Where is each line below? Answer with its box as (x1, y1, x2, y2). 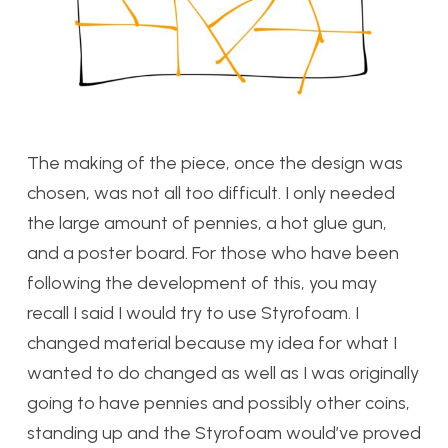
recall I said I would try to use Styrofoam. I (27, 301, 359, 324)
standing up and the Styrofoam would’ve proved (27, 421, 421, 444)
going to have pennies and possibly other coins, (27, 391, 410, 414)
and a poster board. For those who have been (27, 241, 399, 264)
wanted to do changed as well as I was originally (27, 361, 419, 384)
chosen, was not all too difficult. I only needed (27, 181, 395, 204)
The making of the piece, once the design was (27, 151, 403, 174)
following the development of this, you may (27, 271, 377, 294)
